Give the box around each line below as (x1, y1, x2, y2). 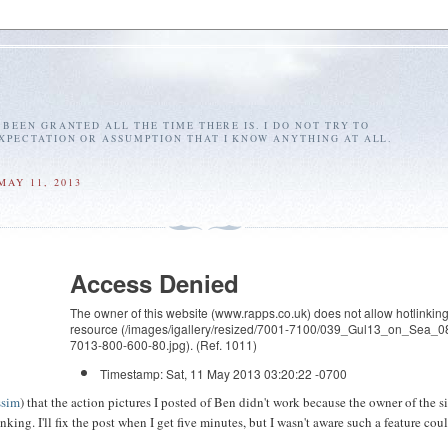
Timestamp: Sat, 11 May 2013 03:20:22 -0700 (100, 364, 348, 382)
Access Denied (70, 265, 240, 300)
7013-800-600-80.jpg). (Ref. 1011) (70, 335, 258, 353)
